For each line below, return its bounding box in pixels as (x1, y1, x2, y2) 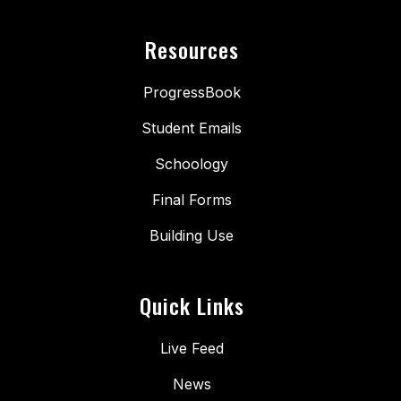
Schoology (155, 155, 228, 174)
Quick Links (139, 289, 244, 322)
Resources (144, 33, 239, 66)
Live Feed (159, 339, 224, 358)
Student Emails (141, 119, 242, 138)
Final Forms (151, 191, 232, 209)
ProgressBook (142, 83, 241, 102)
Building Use (149, 226, 234, 245)
